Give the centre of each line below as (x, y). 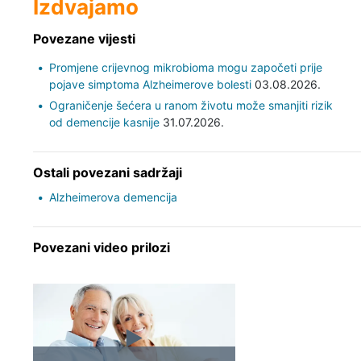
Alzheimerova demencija (113, 197)
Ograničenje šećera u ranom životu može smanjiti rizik (191, 105)
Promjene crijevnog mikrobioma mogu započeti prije (185, 67)
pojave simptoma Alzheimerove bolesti (150, 84)
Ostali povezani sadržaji (107, 172)
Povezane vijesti (84, 38)
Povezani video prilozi (101, 247)
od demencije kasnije (104, 122)
